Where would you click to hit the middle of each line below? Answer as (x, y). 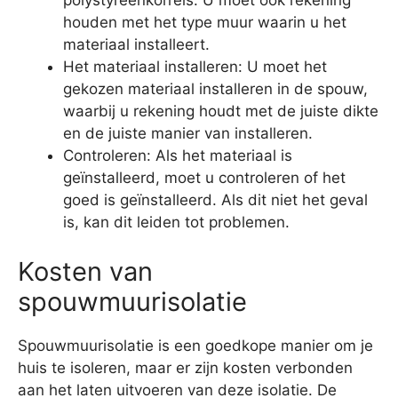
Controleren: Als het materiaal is (178, 156)
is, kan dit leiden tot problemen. (176, 223)
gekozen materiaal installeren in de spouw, (215, 89)
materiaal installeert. (136, 45)
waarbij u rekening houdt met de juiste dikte (221, 111)
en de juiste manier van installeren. (188, 134)
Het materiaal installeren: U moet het (195, 67)
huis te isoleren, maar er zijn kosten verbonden (185, 367)
